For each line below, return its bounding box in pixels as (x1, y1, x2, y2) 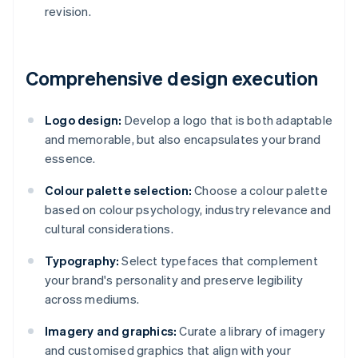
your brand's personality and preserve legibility (45, 272, 304, 288)
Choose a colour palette (192, 182, 328, 199)
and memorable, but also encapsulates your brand (45, 131, 321, 148)
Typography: (45, 253, 120, 269)
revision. (45, 3, 91, 20)
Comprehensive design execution (26, 66, 318, 91)
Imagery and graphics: (45, 323, 177, 340)
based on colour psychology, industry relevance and (45, 201, 332, 218)
